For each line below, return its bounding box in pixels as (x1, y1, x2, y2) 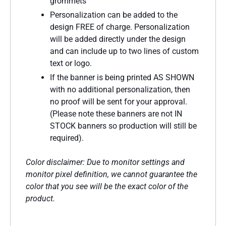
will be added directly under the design (50, 34, 186, 44)
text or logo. (50, 58, 92, 68)
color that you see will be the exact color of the (26, 181, 188, 191)
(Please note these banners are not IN (50, 108, 182, 119)
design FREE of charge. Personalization (50, 22, 190, 32)
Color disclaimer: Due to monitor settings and (26, 157, 185, 167)
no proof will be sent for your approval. (50, 96, 189, 106)
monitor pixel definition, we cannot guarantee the (26, 169, 197, 179)
